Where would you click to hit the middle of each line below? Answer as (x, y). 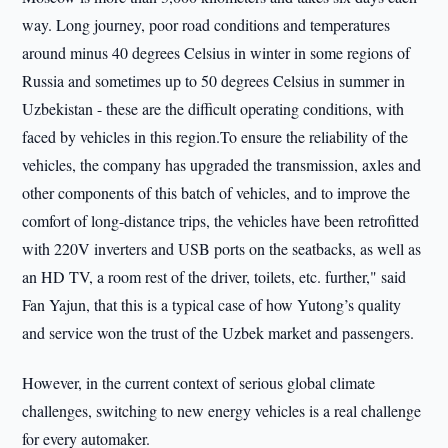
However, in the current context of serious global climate (199, 382)
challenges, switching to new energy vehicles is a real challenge (222, 410)
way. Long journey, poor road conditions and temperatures (206, 24)
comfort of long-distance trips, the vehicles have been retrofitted (221, 220)
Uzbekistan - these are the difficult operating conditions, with (213, 108)
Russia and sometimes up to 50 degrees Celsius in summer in (214, 80)
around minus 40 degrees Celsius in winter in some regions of (216, 52)
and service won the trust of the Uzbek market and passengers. (218, 332)
